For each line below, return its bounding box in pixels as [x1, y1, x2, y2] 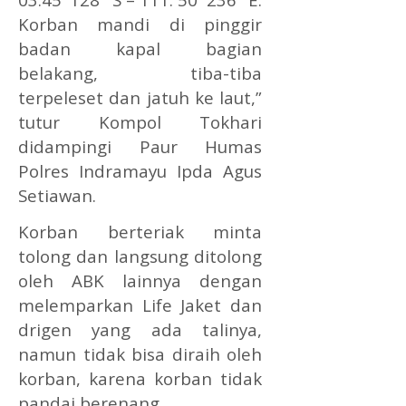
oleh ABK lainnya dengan [18, 268, 263, 292]
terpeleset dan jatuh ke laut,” [18, 85, 263, 109]
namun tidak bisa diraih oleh [18, 342, 263, 365]
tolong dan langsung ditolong [18, 244, 263, 267]
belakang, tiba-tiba [18, 61, 263, 84]
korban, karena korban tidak [18, 366, 263, 390]
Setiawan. [18, 183, 96, 207]
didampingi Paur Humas [18, 134, 263, 158]
